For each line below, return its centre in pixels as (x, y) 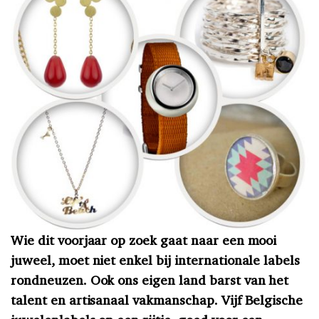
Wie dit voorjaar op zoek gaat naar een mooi (144, 240)
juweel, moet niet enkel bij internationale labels (156, 260)
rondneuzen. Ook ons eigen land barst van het (150, 279)
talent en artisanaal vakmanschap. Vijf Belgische (157, 299)
